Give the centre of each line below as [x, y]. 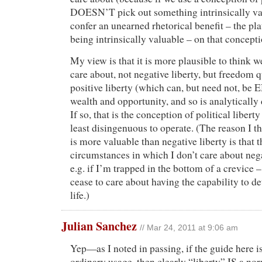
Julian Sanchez [99, 226]
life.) [80, 195]
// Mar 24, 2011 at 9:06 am [189, 228]
